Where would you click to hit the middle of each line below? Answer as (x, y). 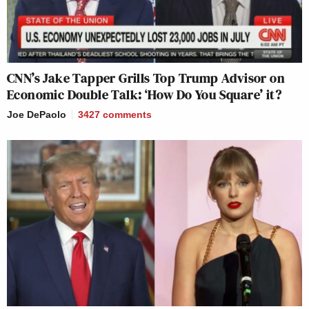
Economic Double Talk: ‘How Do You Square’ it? (144, 95)
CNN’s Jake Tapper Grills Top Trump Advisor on (146, 78)
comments (127, 115)
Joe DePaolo (37, 115)
